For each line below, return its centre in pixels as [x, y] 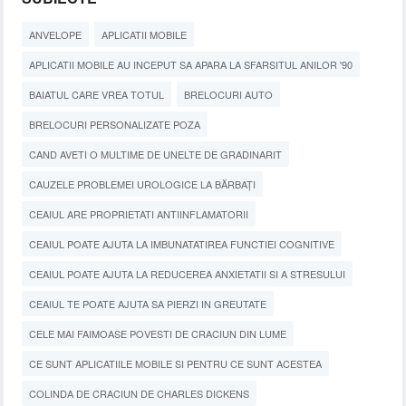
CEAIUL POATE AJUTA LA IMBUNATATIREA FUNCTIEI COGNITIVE [182, 244]
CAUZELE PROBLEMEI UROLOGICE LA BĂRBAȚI [143, 184]
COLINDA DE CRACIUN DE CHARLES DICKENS [140, 393]
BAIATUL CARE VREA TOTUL [97, 94]
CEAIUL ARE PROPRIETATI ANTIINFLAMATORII [139, 214]
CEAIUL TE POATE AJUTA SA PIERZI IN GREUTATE [148, 304]
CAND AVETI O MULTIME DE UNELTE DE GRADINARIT [156, 154]
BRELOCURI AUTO [229, 94]
